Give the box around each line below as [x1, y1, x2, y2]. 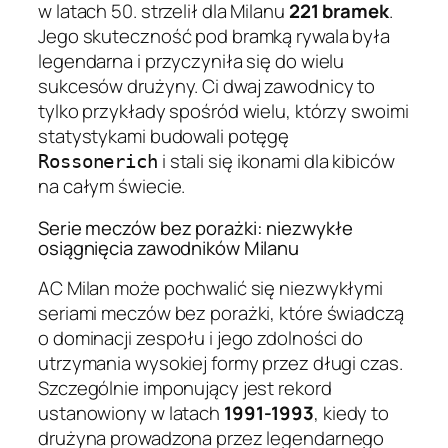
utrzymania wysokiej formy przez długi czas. [38, 350, 403, 377]
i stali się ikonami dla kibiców [157, 148, 395, 175]
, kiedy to [314, 400, 390, 427]
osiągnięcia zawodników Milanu [38, 234, 300, 261]
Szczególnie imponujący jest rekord [38, 375, 332, 402]
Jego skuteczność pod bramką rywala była [38, 23, 391, 50]
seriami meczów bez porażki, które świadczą [38, 300, 404, 327]
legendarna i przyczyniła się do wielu [38, 48, 345, 75]
